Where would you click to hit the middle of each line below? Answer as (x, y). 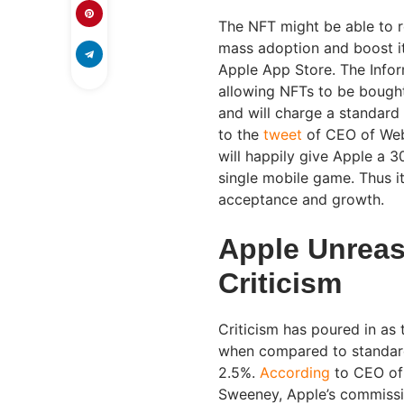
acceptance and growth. (301, 199)
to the (241, 134)
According (297, 372)
